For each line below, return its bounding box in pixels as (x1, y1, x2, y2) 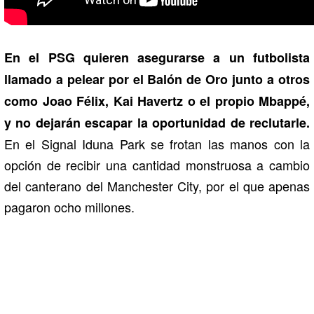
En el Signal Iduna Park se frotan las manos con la (4, 135, 310, 153)
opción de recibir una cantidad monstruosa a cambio (4, 156, 310, 175)
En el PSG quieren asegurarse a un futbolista (4, 48, 310, 67)
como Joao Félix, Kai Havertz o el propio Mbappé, (4, 92, 310, 111)
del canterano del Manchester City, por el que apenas (4, 177, 310, 196)
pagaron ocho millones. (4, 198, 135, 217)
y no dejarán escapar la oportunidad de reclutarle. (4, 114, 310, 132)
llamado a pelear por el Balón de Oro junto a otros (4, 70, 310, 89)
